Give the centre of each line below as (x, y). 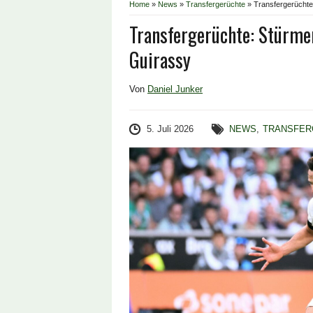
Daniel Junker (175, 89)
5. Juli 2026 (170, 129)
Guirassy (160, 60)
